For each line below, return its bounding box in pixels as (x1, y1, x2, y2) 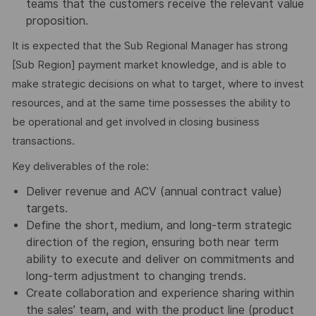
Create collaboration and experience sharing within (25, 286, 294, 300)
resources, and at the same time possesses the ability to (11, 96, 291, 109)
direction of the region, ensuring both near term (25, 235, 279, 249)
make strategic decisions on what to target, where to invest (11, 77, 304, 90)
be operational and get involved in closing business (11, 115, 260, 128)
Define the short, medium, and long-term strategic (25, 218, 292, 232)
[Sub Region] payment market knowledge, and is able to (11, 58, 286, 71)
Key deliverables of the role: (11, 160, 149, 174)
